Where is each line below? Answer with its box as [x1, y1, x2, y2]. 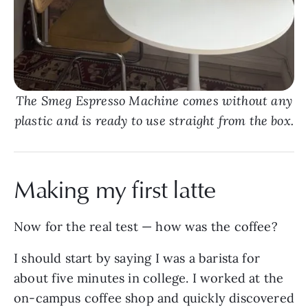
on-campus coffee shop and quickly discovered [14, 289, 294, 306]
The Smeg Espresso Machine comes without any [16, 92, 292, 109]
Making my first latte [14, 171, 222, 206]
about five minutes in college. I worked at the [14, 269, 284, 286]
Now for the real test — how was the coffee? [14, 218, 278, 234]
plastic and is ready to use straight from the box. [14, 112, 294, 129]
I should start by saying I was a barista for [14, 250, 260, 266]
